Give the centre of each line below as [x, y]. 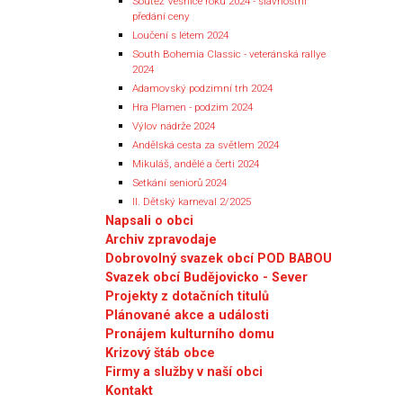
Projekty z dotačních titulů [187, 296]
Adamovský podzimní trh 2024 [202, 88]
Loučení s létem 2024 [180, 35]
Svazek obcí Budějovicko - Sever [206, 277]
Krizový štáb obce [160, 353]
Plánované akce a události [187, 315]
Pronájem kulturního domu [190, 334]
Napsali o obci [149, 220]
